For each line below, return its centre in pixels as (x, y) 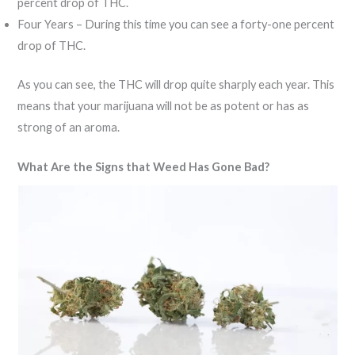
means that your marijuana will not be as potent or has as (164, 105)
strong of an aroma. (70, 127)
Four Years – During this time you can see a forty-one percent (176, 24)
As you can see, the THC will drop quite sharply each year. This (176, 84)
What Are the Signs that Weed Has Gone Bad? (144, 167)
